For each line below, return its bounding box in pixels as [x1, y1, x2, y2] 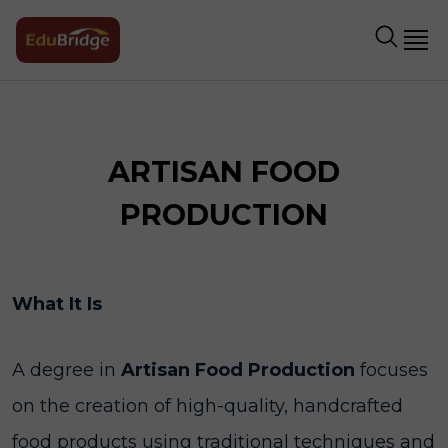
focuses [355, 359, 428, 381]
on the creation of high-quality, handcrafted [12, 395, 403, 417]
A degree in [12, 359, 121, 381]
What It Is [12, 293, 102, 315]
